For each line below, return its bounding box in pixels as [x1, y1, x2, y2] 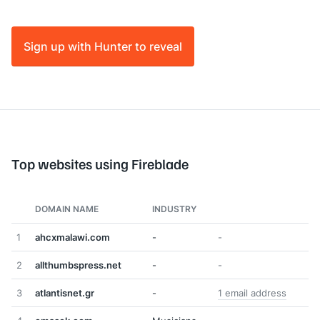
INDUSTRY [152, 203, 196, 215]
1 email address [218, 286, 286, 299]
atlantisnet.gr [35, 286, 94, 299]
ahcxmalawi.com [35, 231, 110, 244]
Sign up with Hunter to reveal [24, 38, 182, 54]
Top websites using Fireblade [11, 155, 189, 172]
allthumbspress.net [35, 259, 121, 271]
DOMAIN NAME [35, 203, 99, 215]
